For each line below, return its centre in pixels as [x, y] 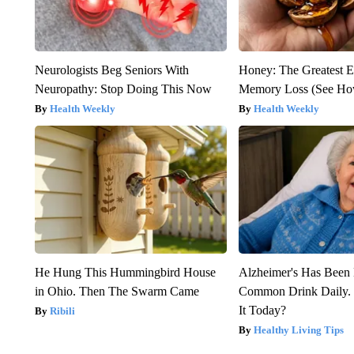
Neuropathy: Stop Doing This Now [123, 88]
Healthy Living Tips [299, 330]
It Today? [263, 310]
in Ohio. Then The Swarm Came [117, 291]
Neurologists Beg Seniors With [111, 70]
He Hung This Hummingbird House [125, 272]
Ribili [62, 311]
